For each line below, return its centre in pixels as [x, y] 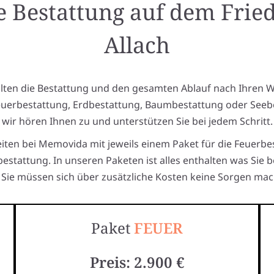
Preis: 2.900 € [137, 262]
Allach [137, 45]
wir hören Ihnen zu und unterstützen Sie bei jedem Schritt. [137, 121]
